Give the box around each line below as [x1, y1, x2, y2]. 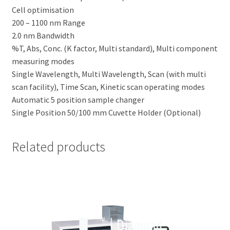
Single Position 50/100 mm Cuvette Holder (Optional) [11, 107, 201, 118]
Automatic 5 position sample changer [11, 94, 144, 105]
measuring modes [11, 56, 74, 67]
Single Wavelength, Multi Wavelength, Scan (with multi [11, 69, 206, 80]
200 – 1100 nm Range [11, 17, 85, 28]
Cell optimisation [11, 5, 74, 15]
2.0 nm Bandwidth [11, 30, 74, 41]
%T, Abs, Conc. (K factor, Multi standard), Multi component [11, 43, 218, 54]
